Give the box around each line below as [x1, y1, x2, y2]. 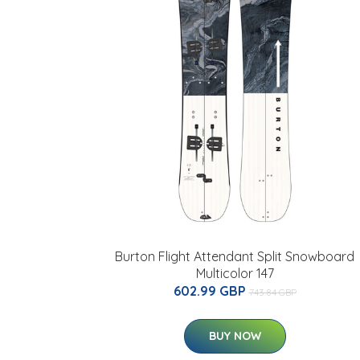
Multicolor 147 [195, 265, 274, 281]
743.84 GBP [248, 286, 297, 298]
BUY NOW [208, 329, 261, 343]
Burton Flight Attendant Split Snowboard [115, 248, 354, 264]
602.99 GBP [173, 283, 249, 299]
